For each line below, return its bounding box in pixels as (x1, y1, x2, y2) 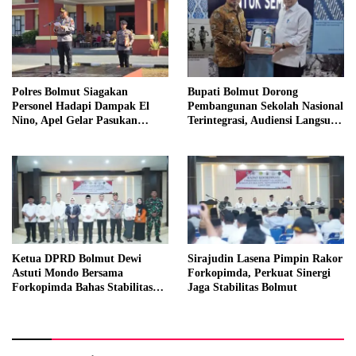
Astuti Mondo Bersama (12, 266, 123, 279)
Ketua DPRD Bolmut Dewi (12, 252, 141, 265)
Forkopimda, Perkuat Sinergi (188, 266, 331, 279)
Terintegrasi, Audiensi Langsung (188, 114, 342, 126)
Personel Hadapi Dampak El (12, 99, 149, 112)
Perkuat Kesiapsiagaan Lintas (12, 128, 156, 141)
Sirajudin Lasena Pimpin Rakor (188, 252, 342, 265)
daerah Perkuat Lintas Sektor (12, 295, 156, 308)
